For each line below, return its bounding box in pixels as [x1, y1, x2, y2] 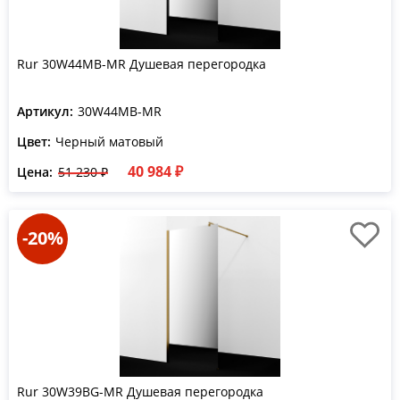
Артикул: [17, 103, 73, 120]
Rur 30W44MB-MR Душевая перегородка [17, 55, 266, 72]
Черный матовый [55, 133, 163, 150]
